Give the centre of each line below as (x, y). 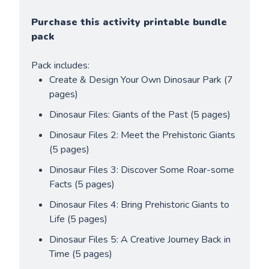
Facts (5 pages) (82, 184)
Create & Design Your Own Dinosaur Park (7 (141, 80)
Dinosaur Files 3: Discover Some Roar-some (142, 170)
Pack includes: (61, 65)
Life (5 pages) (79, 219)
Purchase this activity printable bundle (129, 22)
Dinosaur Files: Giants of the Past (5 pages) (140, 114)
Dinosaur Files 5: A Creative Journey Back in (140, 239)
